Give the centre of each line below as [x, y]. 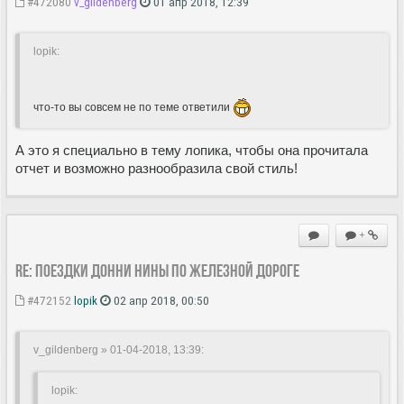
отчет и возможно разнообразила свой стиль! [156, 168]
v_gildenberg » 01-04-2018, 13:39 [117, 349]
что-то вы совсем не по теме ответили [133, 107]
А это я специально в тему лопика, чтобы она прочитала [192, 150]
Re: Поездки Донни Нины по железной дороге [157, 270]
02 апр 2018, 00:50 [160, 300]
